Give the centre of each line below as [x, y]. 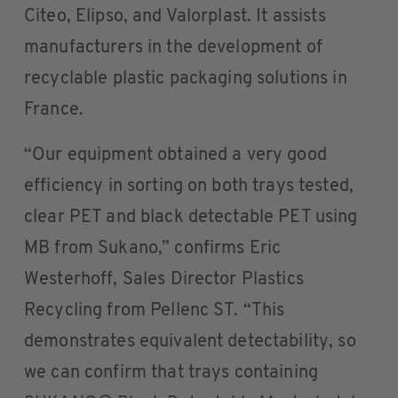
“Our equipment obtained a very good [175, 155]
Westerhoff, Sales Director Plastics [164, 279]
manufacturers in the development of [173, 48]
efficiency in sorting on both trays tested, [189, 186]
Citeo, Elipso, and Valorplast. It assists [175, 16]
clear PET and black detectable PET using [191, 217]
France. [54, 110]
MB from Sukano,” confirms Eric [153, 248]
